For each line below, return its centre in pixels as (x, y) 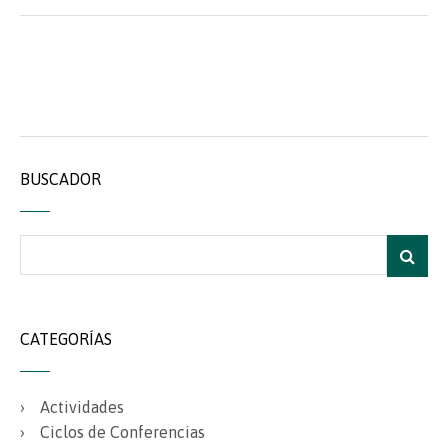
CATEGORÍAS (66, 339)
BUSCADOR (60, 179)
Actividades (82, 407)
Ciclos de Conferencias (122, 432)
